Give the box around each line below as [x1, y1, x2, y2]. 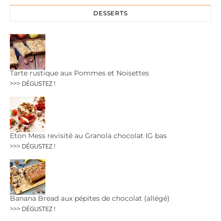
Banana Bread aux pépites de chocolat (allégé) [10, 193, 170, 203]
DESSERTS [93, 9, 128, 17]
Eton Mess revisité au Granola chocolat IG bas [10, 131, 167, 140]
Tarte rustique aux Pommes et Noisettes [10, 68, 149, 77]
